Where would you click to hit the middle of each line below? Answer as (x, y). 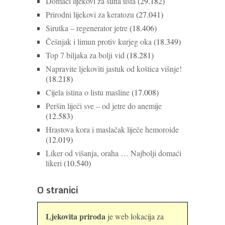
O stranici (58, 190)
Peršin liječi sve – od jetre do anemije (104, 105)
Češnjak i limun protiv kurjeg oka (99, 41)
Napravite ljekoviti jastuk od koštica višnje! (114, 68)
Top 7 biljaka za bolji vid (85, 55)
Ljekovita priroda (76, 216)
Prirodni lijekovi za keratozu (90, 14)
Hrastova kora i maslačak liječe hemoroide (112, 129)
